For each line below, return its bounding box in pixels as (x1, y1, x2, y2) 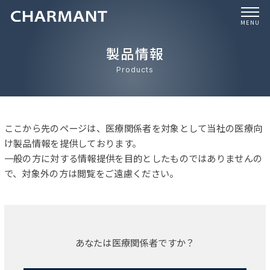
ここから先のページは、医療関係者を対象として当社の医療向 (4, 121, 263, 134)
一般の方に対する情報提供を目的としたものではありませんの (4, 151, 263, 165)
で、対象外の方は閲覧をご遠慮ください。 (4, 166, 179, 180)
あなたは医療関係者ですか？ (75, 236, 195, 249)
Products (116, 65, 154, 74)
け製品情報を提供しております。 (4, 136, 142, 149)
